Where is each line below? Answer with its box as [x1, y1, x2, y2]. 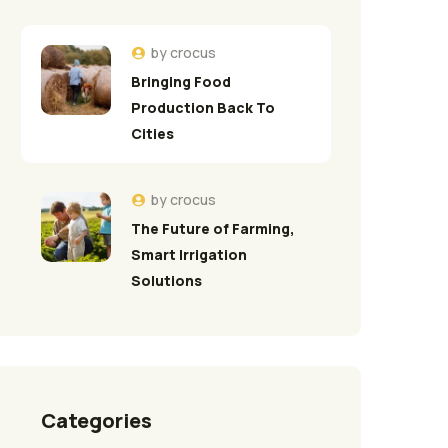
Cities [131, 123, 174, 143]
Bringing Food [131, 71, 231, 91]
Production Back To [131, 97, 275, 117]
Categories [41, 406, 152, 434]
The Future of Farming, [131, 218, 295, 238]
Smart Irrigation [131, 244, 247, 264]
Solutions [131, 270, 202, 290]
